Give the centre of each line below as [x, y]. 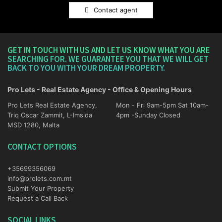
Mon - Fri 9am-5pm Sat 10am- [147, 105]
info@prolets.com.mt [40, 178]
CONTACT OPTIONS [42, 146]
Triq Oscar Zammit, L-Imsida [50, 115]
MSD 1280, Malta [33, 125]
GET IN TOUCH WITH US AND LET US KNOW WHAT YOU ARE [109, 50]
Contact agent [115, 10]
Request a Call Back [38, 198]
